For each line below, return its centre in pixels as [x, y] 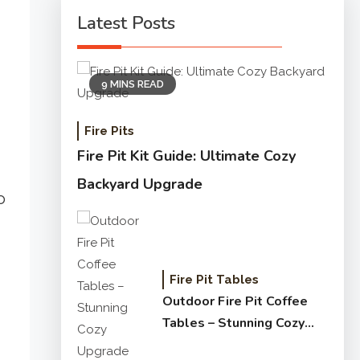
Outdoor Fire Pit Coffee [235, 301]
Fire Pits [109, 131]
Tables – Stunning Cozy [233, 323]
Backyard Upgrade [139, 184]
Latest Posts [126, 23]
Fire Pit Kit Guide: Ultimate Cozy [186, 156]
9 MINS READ [132, 84]
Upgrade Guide [209, 344]
